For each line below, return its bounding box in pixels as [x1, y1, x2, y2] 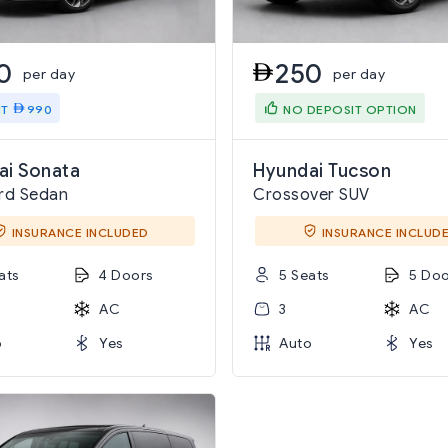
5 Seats [279, 266, 330, 284]
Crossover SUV [253, 185, 370, 205]
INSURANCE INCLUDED [11, 224, 149, 240]
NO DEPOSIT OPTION [283, 101, 417, 117]
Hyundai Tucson [253, 160, 391, 182]
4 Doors [99, 266, 154, 284]
